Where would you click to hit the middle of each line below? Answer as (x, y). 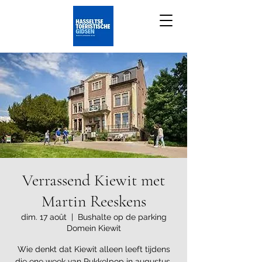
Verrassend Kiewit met (94, 180)
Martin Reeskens (94, 201)
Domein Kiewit (94, 228)
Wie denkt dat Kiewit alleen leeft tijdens (94, 249)
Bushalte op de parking (122, 217)
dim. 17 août (44, 217)
